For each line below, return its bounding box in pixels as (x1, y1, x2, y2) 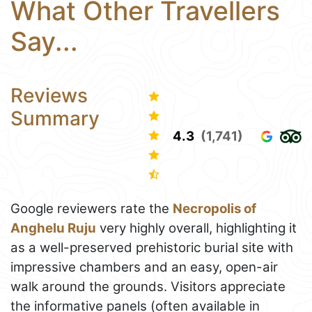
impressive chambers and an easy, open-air (10, 258, 278, 275)
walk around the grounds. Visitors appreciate (10, 278, 286, 295)
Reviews (10, 83, 88, 107)
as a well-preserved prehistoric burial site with (10, 239, 293, 256)
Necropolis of (173, 200, 256, 217)
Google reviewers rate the (10, 200, 173, 217)
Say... (10, 26, 78, 58)
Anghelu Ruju (10, 219, 96, 236)
